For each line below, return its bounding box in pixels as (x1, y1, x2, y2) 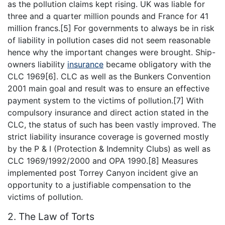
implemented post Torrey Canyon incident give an (8, 167, 198, 178)
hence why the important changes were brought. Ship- (8, 47, 215, 57)
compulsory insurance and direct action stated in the (8, 107, 208, 118)
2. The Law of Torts (8, 210, 94, 222)
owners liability (8, 59, 67, 69)
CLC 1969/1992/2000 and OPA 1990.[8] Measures (8, 155, 198, 166)
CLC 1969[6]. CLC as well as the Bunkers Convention (8, 71, 210, 81)
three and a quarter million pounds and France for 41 (8, 11, 208, 21)
